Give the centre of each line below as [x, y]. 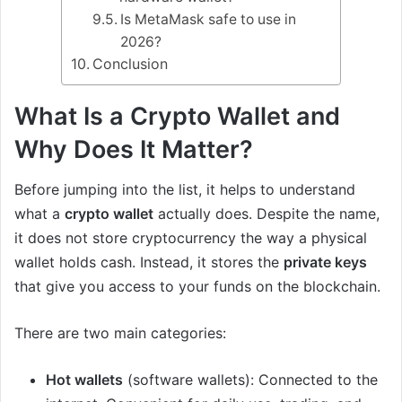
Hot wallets [84, 380]
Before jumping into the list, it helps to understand [185, 190]
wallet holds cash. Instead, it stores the [149, 262]
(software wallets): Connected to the [250, 380]
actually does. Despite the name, [267, 214]
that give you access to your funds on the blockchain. [197, 287]
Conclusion [131, 63]
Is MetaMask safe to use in [209, 19]
